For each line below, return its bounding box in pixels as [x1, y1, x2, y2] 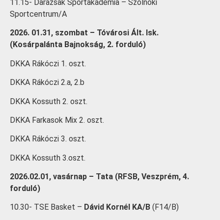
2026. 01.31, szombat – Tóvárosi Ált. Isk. [10, 28, 159, 38]
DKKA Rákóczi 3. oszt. [10, 134, 86, 144]
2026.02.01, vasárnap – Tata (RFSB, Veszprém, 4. [10, 172, 189, 182]
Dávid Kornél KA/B [84, 202, 150, 212]
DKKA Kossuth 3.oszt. [10, 153, 85, 163]
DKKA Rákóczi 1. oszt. [10, 58, 86, 68]
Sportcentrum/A [10, 9, 67, 19]
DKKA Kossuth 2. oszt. [10, 96, 87, 106]
